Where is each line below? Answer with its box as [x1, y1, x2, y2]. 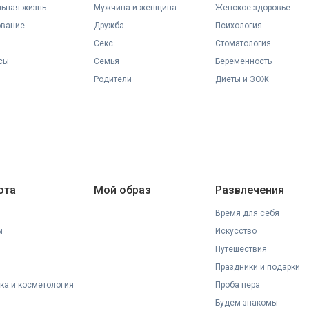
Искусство [215, 226, 257, 236]
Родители [93, 74, 132, 84]
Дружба [93, 21, 124, 30]
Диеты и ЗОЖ [215, 74, 270, 84]
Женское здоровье [215, 3, 291, 12]
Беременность [215, 57, 272, 66]
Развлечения [215, 183, 285, 197]
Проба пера [215, 280, 261, 290]
